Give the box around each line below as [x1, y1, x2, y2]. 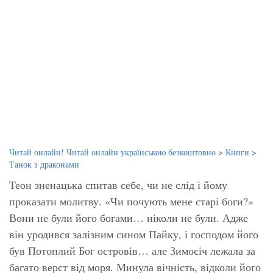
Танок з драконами [9, 158, 79, 170]
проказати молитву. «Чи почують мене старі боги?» [9, 193, 253, 208]
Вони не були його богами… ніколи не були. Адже [9, 210, 248, 225]
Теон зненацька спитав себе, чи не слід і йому [9, 177, 227, 192]
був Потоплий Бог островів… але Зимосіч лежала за [9, 243, 255, 258]
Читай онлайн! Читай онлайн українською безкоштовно [9, 146, 216, 158]
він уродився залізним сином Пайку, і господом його [9, 226, 258, 241]
